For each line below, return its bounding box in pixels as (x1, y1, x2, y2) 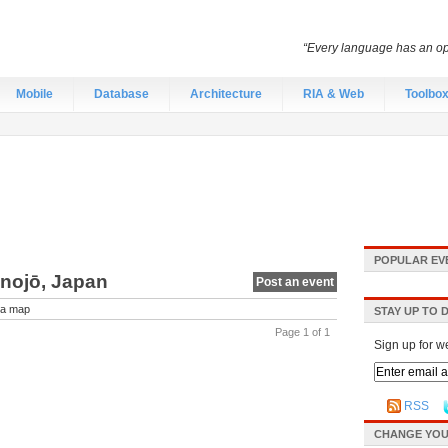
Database (94, 87, 149, 101)
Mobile (16, 87, 53, 101)
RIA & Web (303, 87, 364, 101)
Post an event (256, 275, 334, 289)
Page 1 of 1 (275, 326, 330, 338)
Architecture (190, 87, 262, 101)
